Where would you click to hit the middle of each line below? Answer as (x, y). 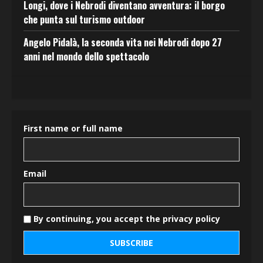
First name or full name (73, 129)
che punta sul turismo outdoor (84, 20)
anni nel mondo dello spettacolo (86, 57)
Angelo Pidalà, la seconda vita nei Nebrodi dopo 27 (123, 43)
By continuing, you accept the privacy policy (126, 219)
